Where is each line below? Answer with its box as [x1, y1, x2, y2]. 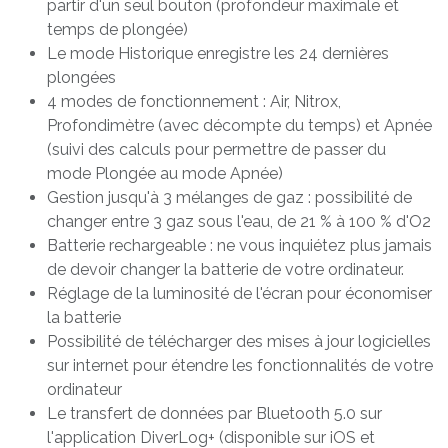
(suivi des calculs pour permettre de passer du [47, 139, 386, 159]
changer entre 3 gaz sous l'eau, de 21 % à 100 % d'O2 [47, 211, 431, 231]
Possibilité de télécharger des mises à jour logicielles [47, 331, 431, 351]
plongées [47, 67, 116, 87]
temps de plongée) [47, 19, 188, 39]
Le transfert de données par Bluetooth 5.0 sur [47, 403, 382, 423]
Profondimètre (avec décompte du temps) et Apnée [47, 115, 432, 135]
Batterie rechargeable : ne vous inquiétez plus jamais [47, 235, 432, 255]
